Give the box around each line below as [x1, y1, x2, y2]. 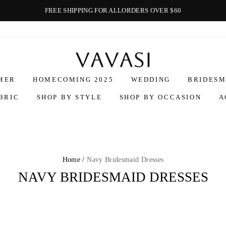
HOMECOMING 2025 [33, 76, 114, 84]
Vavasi [113, 49, 131, 58]
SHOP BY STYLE [36, 93, 102, 101]
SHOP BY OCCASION [119, 93, 202, 101]
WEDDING [131, 76, 171, 84]
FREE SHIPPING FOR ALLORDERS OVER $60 [44, 7, 182, 14]
